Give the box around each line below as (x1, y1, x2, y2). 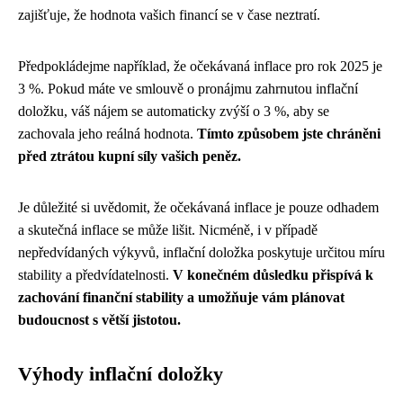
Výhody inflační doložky (18, 363, 223, 385)
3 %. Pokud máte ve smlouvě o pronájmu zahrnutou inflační (18, 81, 358, 96)
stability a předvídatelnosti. (18, 267, 173, 282)
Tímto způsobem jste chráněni (197, 126, 381, 141)
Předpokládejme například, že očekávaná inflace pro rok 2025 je (18, 58, 382, 74)
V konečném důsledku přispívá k (173, 267, 373, 282)
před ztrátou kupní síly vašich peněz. (18, 148, 241, 164)
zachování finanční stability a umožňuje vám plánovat (18, 290, 345, 305)
